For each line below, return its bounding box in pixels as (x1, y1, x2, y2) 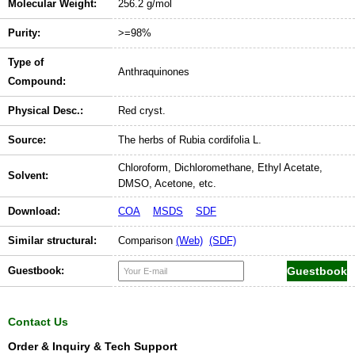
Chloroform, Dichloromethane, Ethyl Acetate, (118, 162, 323, 174)
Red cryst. (118, 105, 166, 117)
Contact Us (8, 315, 68, 329)
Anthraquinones (118, 66, 189, 78)
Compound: (8, 75, 66, 88)
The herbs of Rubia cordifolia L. (118, 134, 261, 147)
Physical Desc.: (8, 105, 83, 117)
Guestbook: (8, 265, 64, 277)
